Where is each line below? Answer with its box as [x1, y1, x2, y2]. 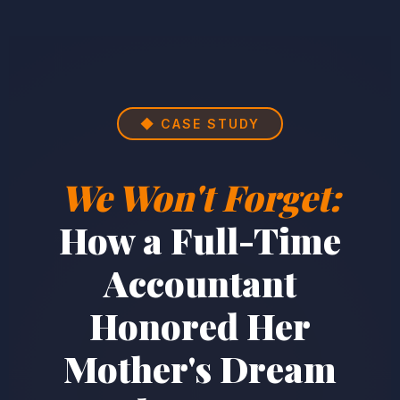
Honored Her [89, 302, 311, 349]
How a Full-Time [59, 216, 341, 263]
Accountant [104, 259, 296, 306]
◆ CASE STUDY [140, 116, 260, 131]
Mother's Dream [63, 345, 337, 392]
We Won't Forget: [60, 173, 340, 221]
